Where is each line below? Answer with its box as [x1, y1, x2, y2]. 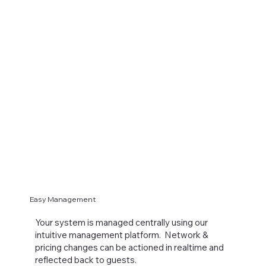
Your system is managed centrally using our [34, 216, 208, 228]
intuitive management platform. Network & [34, 229, 208, 240]
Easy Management [29, 195, 96, 204]
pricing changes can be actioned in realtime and [34, 241, 224, 253]
